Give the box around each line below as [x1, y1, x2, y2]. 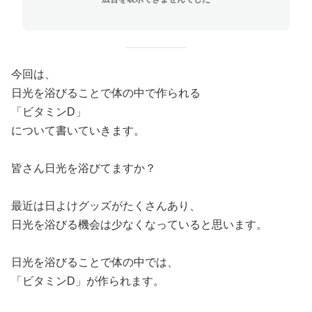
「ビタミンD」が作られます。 [11, 275, 164, 287]
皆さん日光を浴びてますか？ [11, 162, 156, 174]
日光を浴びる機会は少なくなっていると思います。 [11, 219, 267, 231]
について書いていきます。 [11, 125, 145, 136]
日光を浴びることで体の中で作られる [11, 87, 201, 99]
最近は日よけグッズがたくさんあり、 [11, 200, 201, 212]
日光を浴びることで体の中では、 [11, 256, 178, 268]
